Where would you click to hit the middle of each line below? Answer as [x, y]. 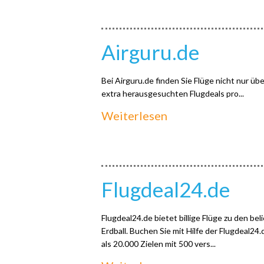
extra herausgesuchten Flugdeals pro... [173, 93]
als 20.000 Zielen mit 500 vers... [159, 244]
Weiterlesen [134, 115]
